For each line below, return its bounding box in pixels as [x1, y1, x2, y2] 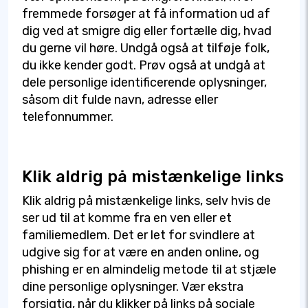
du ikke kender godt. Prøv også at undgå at [22, 58, 265, 74]
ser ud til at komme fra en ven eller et [22, 210, 232, 226]
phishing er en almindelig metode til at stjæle [22, 262, 276, 278]
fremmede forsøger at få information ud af [22, 6, 270, 22]
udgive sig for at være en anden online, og [22, 245, 259, 261]
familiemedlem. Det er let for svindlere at [22, 228, 255, 243]
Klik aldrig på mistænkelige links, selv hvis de [22, 193, 271, 209]
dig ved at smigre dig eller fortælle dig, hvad [22, 23, 272, 39]
